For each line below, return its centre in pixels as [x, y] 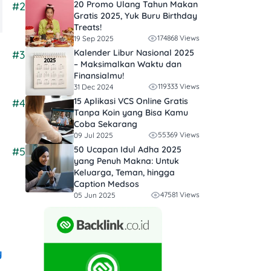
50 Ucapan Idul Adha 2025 [128, 150]
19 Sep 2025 [94, 38]
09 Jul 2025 [93, 135]
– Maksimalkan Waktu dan [128, 64]
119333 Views [179, 87]
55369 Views [179, 135]
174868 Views [178, 38]
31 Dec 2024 [93, 87]
